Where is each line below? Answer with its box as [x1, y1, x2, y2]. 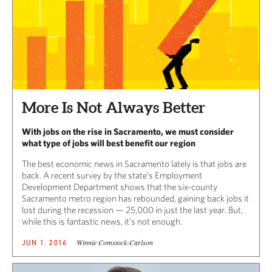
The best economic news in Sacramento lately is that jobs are [22, 158, 246, 169]
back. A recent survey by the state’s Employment [22, 170, 202, 181]
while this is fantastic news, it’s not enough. [22, 216, 182, 227]
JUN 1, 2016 [22, 238, 67, 248]
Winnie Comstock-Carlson [76, 237, 154, 248]
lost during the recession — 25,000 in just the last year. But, [22, 205, 243, 216]
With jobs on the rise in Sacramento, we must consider [22, 126, 234, 137]
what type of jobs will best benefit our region [22, 138, 195, 149]
